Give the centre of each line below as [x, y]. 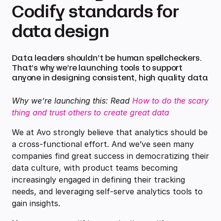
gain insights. [37, 203]
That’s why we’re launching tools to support [97, 68]
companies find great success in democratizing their [110, 156]
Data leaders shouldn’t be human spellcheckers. [107, 58]
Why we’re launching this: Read [72, 101]
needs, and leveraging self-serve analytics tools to [107, 192]
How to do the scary [170, 101]
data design [61, 32]
